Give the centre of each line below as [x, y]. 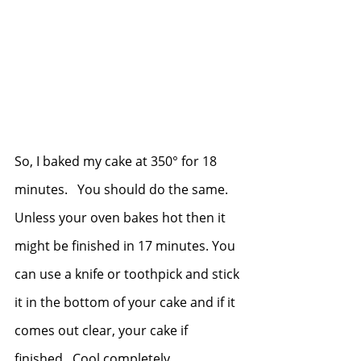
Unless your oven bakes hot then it [122, 218]
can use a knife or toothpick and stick [129, 274]
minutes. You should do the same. [124, 189]
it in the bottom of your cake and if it [127, 302]
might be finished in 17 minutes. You [127, 246]
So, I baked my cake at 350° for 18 [117, 161]
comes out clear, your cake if [103, 330]
